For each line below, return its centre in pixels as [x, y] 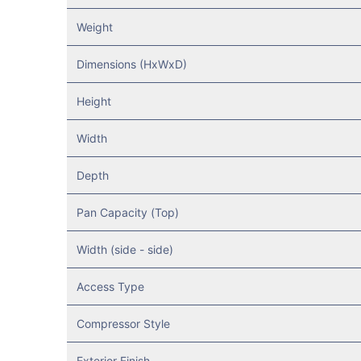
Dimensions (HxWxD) [131, 64]
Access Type [110, 287]
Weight [94, 27]
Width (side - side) [124, 250]
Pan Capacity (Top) [127, 213]
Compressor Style [123, 324]
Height [93, 102]
